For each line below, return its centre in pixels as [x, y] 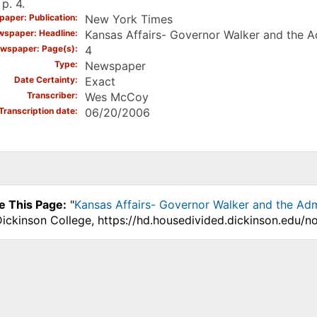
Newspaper [115, 65]
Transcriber [51, 95]
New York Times [128, 19]
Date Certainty [44, 79]
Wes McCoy [116, 97]
